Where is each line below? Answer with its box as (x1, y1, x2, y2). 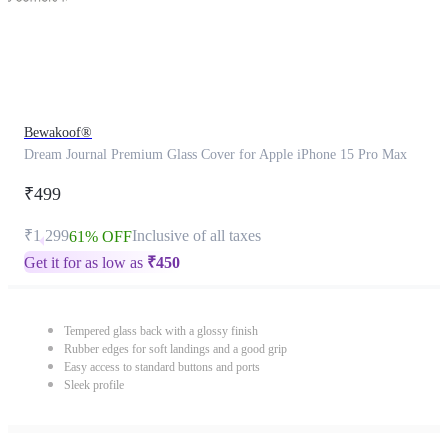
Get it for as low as (24, 254, 147, 271)
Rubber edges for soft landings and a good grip (64, 342, 287, 356)
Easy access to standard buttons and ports (64, 360, 260, 374)
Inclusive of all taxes (132, 227, 261, 244)
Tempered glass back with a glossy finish (64, 324, 258, 338)
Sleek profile (64, 378, 124, 392)
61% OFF (69, 228, 132, 245)
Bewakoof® (24, 125, 92, 140)
